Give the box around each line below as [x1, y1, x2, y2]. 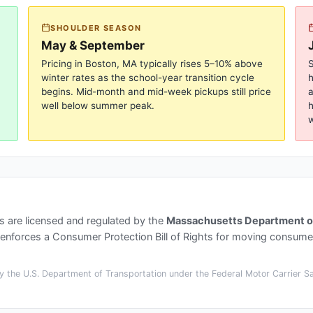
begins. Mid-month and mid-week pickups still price [41, 85, 272, 97]
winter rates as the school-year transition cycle [41, 71, 255, 83]
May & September [41, 38, 145, 52]
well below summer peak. [41, 99, 155, 111]
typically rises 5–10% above [137, 57, 263, 69]
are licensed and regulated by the [5, 214, 166, 227]
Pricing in [41, 57, 86, 69]
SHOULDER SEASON [50, 22, 142, 33]
